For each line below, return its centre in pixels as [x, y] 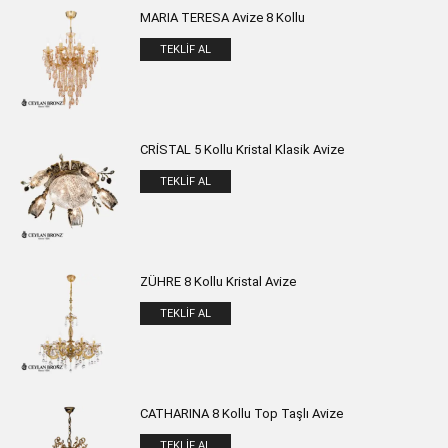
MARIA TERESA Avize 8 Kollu [222, 17]
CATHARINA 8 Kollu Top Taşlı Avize [241, 413]
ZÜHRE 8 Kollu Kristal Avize [218, 281]
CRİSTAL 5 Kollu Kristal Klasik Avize [242, 149]
